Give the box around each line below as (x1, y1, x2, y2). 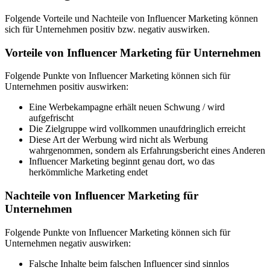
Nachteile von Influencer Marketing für (5, 189, 198, 202)
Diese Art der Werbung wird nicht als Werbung (29, 134, 208, 145)
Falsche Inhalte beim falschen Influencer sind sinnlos (29, 258, 229, 269)
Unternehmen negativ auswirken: (5, 237, 131, 248)
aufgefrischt (29, 113, 74, 124)
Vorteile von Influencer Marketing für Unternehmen (5, 46, 261, 59)
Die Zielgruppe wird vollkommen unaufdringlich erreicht (29, 124, 245, 134)
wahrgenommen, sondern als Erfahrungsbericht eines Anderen (29, 145, 265, 156)
